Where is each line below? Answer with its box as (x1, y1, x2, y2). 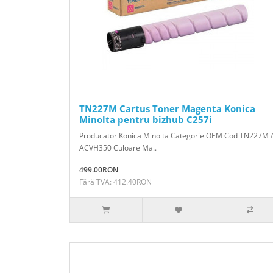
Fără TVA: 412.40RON (79, 176, 152, 187)
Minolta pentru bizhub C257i (79, 113, 212, 126)
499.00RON (79, 164, 118, 175)
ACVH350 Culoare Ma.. (79, 142, 157, 153)
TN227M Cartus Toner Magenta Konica (79, 102, 255, 115)
